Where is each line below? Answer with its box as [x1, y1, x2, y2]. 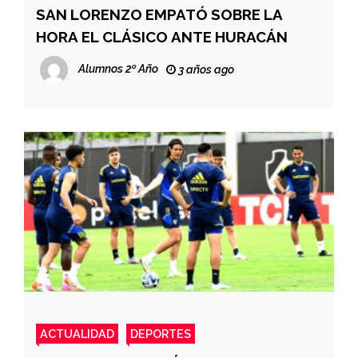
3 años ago [176, 63, 234, 77]
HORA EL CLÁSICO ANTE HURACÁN [36, 28, 288, 46]
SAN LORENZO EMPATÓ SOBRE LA [36, 6, 283, 24]
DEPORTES [130, 327, 191, 341]
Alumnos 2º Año [78, 62, 158, 76]
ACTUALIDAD [40, 327, 114, 341]
